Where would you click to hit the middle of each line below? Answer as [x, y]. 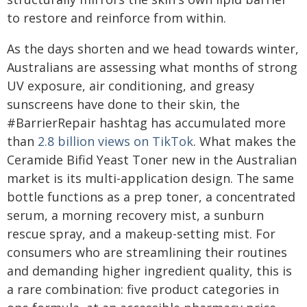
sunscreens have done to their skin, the [123, 104]
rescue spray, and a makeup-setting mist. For [141, 234]
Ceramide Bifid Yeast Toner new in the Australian [152, 160]
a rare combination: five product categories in [143, 289]
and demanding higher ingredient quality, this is [149, 271]
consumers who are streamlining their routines [147, 252]
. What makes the [245, 141]
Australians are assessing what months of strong [152, 67]
